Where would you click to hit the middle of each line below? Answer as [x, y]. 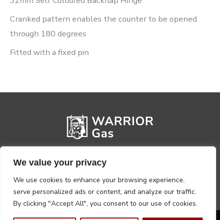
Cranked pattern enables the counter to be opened [103, 19]
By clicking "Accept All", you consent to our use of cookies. [105, 204]
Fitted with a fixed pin [49, 53]
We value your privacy [60, 163]
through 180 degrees [48, 34]
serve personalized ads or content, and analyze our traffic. [105, 192]
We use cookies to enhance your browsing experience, [99, 180]
